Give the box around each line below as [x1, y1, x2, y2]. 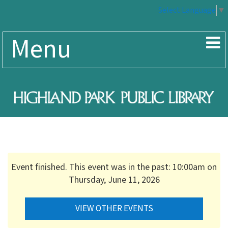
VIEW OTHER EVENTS [75, 203, 153, 214]
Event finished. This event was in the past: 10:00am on [11, 161, 217, 173]
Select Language [158, 5, 216, 16]
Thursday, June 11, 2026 [68, 174, 160, 186]
